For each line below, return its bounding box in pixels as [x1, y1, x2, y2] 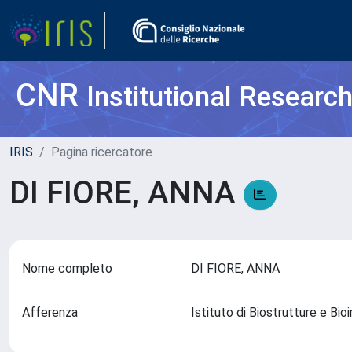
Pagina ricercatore [51, 145, 152, 159]
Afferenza [22, 305, 78, 320]
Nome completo [22, 261, 112, 276]
